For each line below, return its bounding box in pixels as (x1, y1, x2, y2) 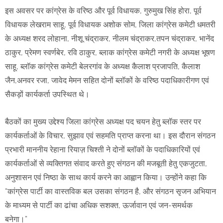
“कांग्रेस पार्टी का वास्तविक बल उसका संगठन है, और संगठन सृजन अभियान (5, 187, 216, 197)
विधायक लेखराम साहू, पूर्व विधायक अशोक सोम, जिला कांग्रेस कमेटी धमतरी (5, 20, 216, 30)
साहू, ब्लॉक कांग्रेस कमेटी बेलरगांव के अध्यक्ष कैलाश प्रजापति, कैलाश (5, 62, 200, 72)
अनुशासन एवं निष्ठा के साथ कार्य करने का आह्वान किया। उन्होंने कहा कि (5, 173, 207, 183)
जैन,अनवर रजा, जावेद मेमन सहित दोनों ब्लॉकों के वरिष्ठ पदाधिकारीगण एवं (5, 76, 209, 86)
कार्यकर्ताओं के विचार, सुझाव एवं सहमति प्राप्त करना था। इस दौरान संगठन (5, 131, 216, 141)
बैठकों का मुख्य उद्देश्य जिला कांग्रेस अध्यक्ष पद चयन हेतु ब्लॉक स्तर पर (5, 117, 201, 127)
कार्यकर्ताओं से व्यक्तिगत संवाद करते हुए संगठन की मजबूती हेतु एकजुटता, (5, 159, 207, 169)
